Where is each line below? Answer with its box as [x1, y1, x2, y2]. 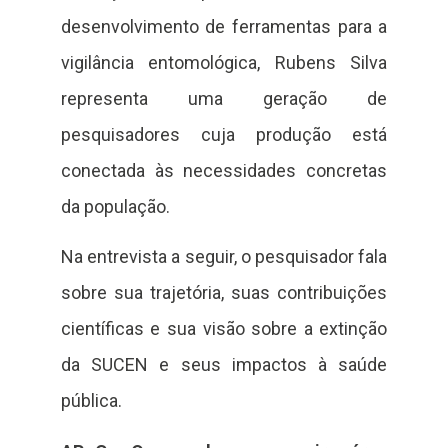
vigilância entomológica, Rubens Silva [60, 52, 388, 74]
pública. [60, 390, 122, 412]
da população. [60, 196, 170, 218]
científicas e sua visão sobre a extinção [60, 318, 388, 340]
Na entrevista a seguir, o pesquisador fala [60, 246, 388, 268]
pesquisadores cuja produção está [60, 124, 388, 146]
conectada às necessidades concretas [60, 160, 388, 182]
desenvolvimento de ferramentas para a [60, 16, 388, 38]
